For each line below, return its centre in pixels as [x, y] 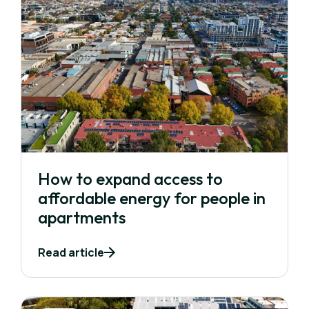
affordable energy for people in [152, 198]
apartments [82, 218]
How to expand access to [130, 179]
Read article [71, 253]
